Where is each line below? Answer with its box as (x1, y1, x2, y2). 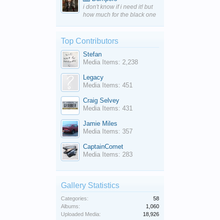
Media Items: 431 (83, 105, 133, 112)
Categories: (61, 195, 88, 202)
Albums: (61, 203, 80, 210)
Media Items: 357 (83, 128, 133, 136)
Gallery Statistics (61, 181, 119, 190)
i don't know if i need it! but (83, 3, 153, 11)
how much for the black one (83, 11, 156, 19)
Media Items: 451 (83, 82, 133, 89)
